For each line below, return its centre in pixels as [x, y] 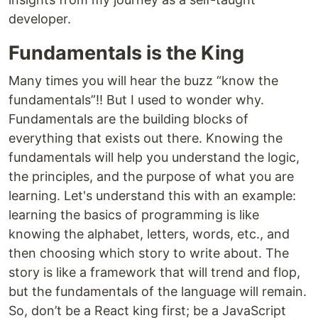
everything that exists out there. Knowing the [146, 138]
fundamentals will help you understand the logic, [154, 158]
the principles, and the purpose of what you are [151, 177]
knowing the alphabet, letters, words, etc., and [149, 234]
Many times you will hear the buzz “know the [143, 81]
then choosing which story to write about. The [149, 253]
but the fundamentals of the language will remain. [158, 292]
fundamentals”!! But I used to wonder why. [136, 100]
